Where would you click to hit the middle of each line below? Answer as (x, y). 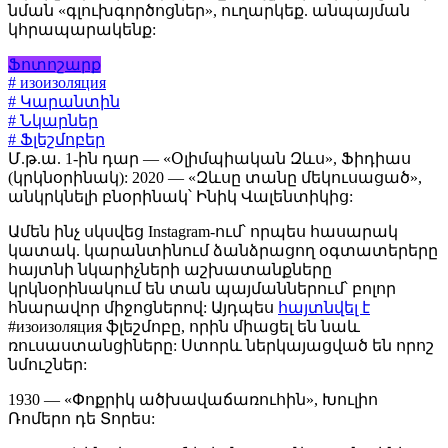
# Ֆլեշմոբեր (56, 140)
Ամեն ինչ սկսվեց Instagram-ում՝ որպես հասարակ (203, 232)
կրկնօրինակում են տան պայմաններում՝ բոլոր (202, 289)
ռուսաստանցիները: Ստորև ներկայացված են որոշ (221, 346)
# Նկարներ (53, 121)
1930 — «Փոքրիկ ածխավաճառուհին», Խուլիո (193, 400)
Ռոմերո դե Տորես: (81, 419)
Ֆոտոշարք (54, 65)
